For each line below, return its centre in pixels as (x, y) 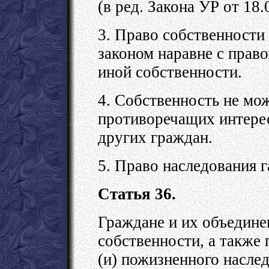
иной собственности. (170, 72)
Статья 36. (137, 194)
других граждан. (155, 137)
